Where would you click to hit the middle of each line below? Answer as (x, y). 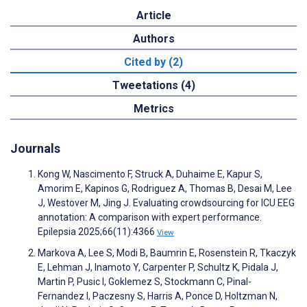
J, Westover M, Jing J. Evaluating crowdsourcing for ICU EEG (166, 203)
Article (153, 16)
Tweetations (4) (153, 86)
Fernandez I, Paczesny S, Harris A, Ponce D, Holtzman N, (158, 296)
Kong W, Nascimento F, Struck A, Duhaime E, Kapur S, (150, 174)
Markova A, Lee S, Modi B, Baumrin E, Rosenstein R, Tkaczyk (167, 253)
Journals (35, 149)
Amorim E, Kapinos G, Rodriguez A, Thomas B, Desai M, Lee (165, 189)
